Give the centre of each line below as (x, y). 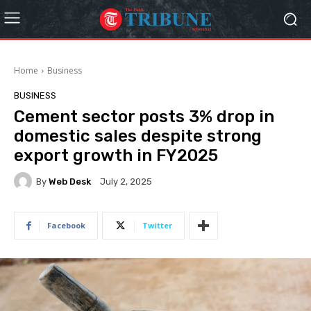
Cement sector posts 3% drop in (144, 117)
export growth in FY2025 (116, 155)
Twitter (157, 225)
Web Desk (70, 181)
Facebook (66, 225)
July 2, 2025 (126, 182)
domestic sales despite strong (138, 136)
